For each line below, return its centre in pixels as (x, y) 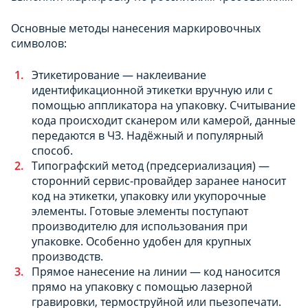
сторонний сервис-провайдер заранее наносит (159, 180)
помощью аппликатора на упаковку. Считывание (164, 105)
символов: (39, 43)
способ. (52, 150)
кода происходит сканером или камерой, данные (164, 120)
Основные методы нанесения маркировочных (136, 28)
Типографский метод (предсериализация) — (151, 165)
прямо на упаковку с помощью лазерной (142, 286)
